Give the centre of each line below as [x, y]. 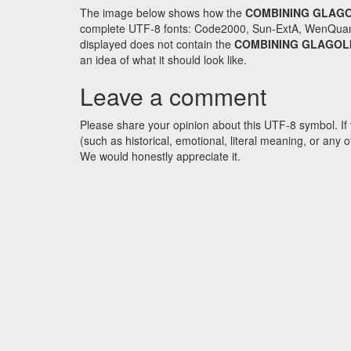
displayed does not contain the [157, 44]
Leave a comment [173, 96]
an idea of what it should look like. [163, 60]
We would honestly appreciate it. [160, 156]
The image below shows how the [163, 13]
